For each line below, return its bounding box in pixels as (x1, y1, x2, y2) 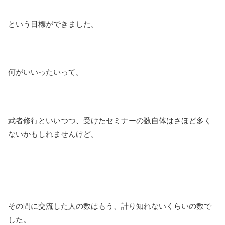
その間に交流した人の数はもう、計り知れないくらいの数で (8, 202, 211, 211)
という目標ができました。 (8, 20, 98, 29)
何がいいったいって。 (8, 68, 83, 77)
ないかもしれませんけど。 (8, 130, 98, 139)
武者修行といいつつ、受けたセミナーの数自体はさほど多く (8, 116, 211, 125)
